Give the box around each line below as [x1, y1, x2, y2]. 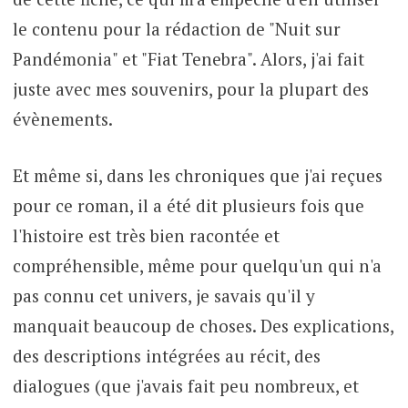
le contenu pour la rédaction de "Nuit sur [12, 17, 341, 41]
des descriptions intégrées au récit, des [12, 343, 321, 367]
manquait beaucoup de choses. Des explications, [12, 313, 393, 337]
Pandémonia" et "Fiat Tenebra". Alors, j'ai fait [12, 47, 364, 71]
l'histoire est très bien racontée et [12, 223, 280, 247]
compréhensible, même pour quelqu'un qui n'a [12, 253, 382, 277]
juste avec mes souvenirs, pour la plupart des [12, 77, 369, 101]
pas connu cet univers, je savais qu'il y [12, 283, 315, 307]
